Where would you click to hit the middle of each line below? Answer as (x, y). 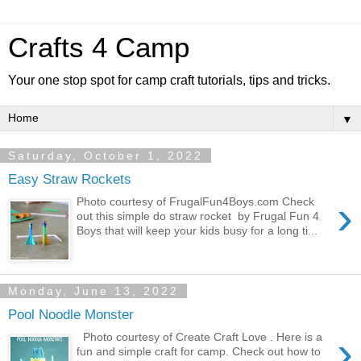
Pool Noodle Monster (71, 314)
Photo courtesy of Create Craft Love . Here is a (200, 337)
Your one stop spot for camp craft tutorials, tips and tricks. (169, 80)
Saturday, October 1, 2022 (106, 156)
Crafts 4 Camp (99, 48)
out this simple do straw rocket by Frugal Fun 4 (198, 216)
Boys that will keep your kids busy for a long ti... (197, 231)
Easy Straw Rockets (70, 178)
